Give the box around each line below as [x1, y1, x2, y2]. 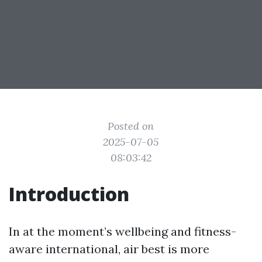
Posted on [108, 119, 154, 133]
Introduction [9, 181, 129, 206]
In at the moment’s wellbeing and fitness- [9, 224, 236, 239]
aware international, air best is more [9, 242, 209, 256]
